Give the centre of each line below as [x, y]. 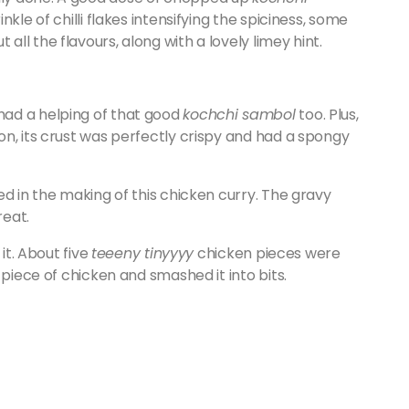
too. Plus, [327, 115]
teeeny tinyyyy [143, 253]
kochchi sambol [239, 115]
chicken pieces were [267, 253]
